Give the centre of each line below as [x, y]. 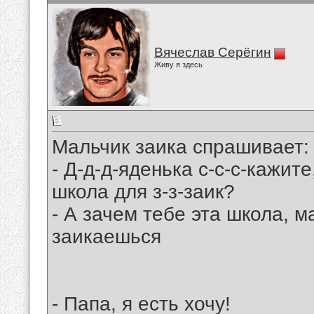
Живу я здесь [178, 64]
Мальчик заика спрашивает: [180, 147]
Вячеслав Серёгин [213, 52]
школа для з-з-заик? [143, 192]
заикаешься [107, 237]
